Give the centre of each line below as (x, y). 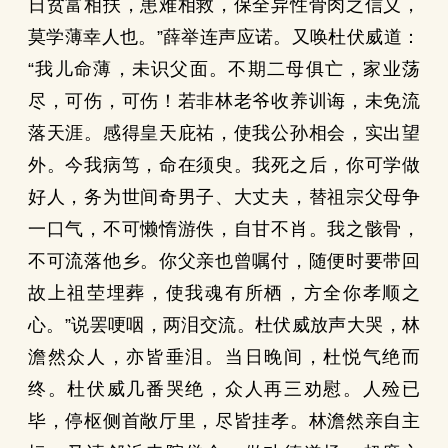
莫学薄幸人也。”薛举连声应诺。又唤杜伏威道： (224, 37)
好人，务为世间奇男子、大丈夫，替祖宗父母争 (224, 197)
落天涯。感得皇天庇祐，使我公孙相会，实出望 (224, 133)
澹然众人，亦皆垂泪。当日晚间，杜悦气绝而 (224, 357)
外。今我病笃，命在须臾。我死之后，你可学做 (224, 165)
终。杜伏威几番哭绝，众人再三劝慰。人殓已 (224, 389)
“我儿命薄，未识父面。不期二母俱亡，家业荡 (224, 69)
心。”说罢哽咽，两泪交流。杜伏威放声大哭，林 (224, 325)
